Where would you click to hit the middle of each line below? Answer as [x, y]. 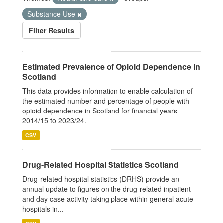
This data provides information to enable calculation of [108, 91]
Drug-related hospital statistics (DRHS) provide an [101, 179]
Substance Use [52, 14]
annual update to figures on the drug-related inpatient [107, 189]
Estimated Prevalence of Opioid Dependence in [111, 67]
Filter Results [52, 31]
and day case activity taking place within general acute [108, 199]
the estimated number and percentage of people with [106, 101]
